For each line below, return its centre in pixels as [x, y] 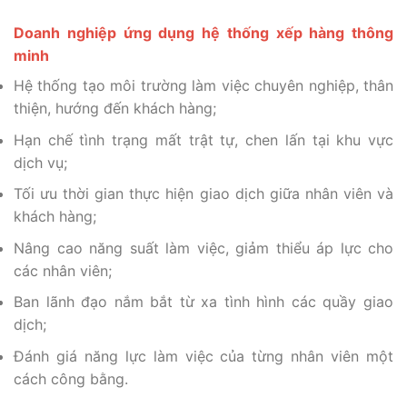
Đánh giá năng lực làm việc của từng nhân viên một [203, 357]
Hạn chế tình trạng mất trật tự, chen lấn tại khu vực [203, 139]
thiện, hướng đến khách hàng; [115, 109]
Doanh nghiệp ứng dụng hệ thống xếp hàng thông [203, 33]
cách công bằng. [71, 379]
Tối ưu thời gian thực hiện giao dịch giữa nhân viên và [203, 194]
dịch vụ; [40, 162]
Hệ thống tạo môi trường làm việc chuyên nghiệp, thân [203, 86]
